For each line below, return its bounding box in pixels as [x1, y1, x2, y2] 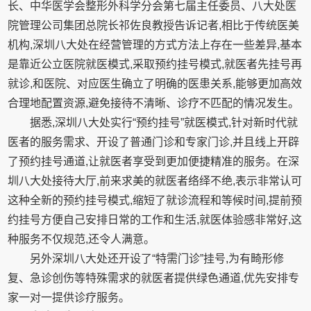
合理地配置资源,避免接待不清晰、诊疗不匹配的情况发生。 [8, 97, 300, 109]
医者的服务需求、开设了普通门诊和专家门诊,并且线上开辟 [8, 136, 300, 148]
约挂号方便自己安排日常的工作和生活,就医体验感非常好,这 [8, 214, 303, 226]
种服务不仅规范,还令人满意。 [8, 233, 155, 245]
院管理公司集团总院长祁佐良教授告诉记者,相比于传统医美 [8, 19, 300, 31]
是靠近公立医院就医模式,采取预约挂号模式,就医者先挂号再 [8, 58, 303, 70]
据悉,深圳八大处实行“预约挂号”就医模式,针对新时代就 [30, 117, 299, 128]
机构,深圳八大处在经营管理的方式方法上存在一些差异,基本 [8, 39, 303, 51]
